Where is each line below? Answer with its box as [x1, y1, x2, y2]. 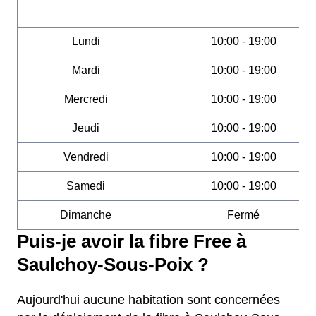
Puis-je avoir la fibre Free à [17, 231, 246, 251]
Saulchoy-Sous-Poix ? [17, 255, 209, 274]
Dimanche [60, 209, 111, 221]
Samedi [66, 180, 105, 192]
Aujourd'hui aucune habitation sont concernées [17, 293, 280, 307]
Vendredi [63, 151, 109, 163]
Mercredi [63, 93, 108, 105]
